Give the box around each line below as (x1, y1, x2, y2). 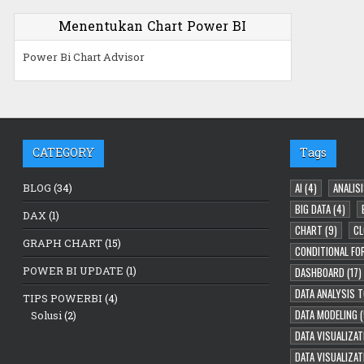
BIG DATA (294, 200, 331, 217)
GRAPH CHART (23, 235, 103, 250)
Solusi (31, 307, 63, 323)
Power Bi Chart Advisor (22, 49, 145, 64)
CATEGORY (32, 142, 95, 163)
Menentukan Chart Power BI (58, 14, 247, 38)
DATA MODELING (294, 305, 357, 323)
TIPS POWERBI (23, 290, 103, 305)
